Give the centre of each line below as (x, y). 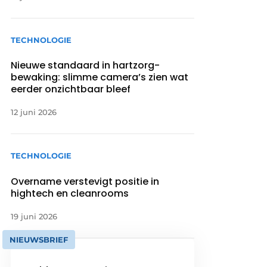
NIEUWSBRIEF (39, 239)
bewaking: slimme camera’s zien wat (100, 77)
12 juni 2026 (34, 112)
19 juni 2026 (34, 216)
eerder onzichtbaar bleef (71, 89)
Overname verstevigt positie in (85, 181)
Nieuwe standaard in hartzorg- (86, 66)
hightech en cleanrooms (70, 193)
